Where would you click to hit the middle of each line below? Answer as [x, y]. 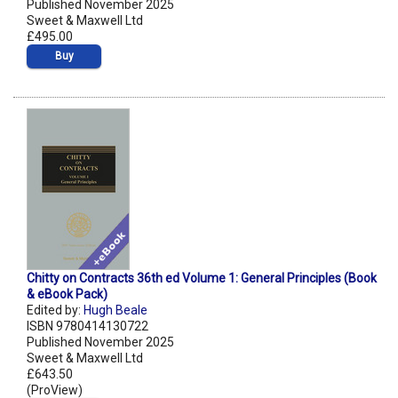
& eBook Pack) [67, 295]
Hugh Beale [115, 310]
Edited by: [55, 310]
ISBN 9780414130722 [88, 326]
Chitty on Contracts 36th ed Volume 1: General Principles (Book [202, 279]
